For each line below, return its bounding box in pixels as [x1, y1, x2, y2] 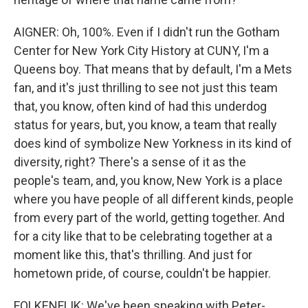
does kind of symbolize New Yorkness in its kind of [14, 136, 292, 151]
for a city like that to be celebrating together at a [14, 229, 272, 243]
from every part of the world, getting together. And [14, 210, 285, 225]
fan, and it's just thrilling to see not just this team [14, 80, 278, 95]
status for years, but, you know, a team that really [14, 118, 277, 132]
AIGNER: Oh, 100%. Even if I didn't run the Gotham [14, 25, 280, 39]
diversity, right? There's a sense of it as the [14, 155, 246, 169]
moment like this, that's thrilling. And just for [14, 247, 252, 262]
